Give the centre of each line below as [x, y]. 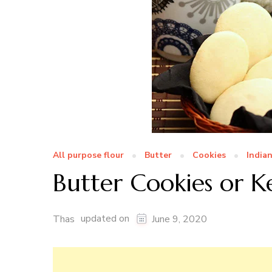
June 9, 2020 [179, 219]
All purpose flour [88, 155]
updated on [106, 219]
